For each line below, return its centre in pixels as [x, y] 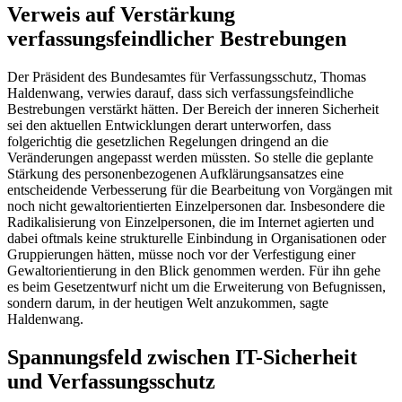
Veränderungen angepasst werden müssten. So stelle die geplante [190, 158]
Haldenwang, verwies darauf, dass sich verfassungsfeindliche [180, 93]
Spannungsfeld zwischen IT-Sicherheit [182, 357]
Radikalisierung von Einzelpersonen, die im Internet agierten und [191, 223]
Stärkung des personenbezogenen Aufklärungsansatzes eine [175, 174]
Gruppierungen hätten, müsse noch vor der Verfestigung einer [181, 255]
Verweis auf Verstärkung [121, 15]
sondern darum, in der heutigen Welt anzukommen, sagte [168, 303]
